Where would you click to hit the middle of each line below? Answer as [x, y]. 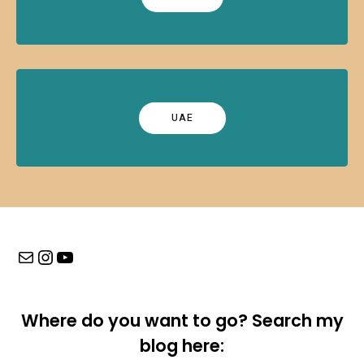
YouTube [93, 256]
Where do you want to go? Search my [182, 320]
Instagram [80, 256]
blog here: [182, 345]
